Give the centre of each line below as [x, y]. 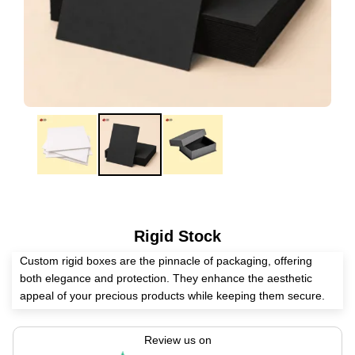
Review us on [177, 340]
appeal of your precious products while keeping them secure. [172, 296]
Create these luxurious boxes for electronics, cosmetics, [160, 313]
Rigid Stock [177, 237]
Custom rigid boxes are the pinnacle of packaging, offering [166, 261]
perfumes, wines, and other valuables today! [131, 331]
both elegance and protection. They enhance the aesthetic [166, 279]
